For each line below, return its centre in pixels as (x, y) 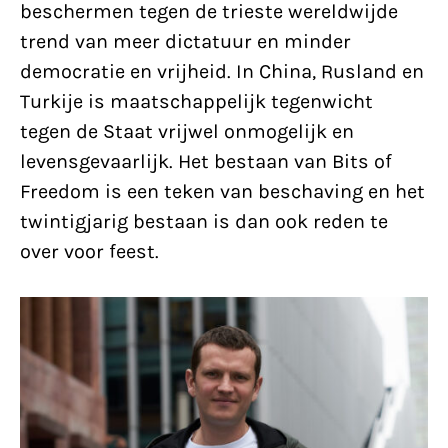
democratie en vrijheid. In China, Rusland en (222, 71)
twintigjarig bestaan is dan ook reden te (204, 221)
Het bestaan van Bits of (285, 161)
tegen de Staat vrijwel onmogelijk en (187, 131)
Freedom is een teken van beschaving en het (222, 191)
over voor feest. (89, 251)
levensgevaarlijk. (99, 161)
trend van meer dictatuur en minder (185, 41)
